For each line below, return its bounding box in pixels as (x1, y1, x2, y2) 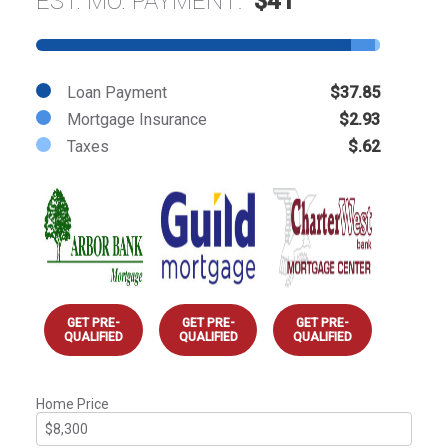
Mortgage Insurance (67, 109, 207, 129)
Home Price (36, 395, 109, 412)
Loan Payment (67, 82, 167, 102)
